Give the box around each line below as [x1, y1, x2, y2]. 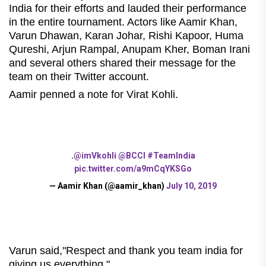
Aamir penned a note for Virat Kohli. [9, 88, 178, 100]
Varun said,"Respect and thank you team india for [9, 244, 243, 256]
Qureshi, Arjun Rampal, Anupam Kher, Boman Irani [9, 43, 250, 55]
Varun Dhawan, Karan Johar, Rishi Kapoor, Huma [9, 29, 243, 42]
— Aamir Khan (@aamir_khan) [49, 180, 166, 191]
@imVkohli [73, 150, 116, 160]
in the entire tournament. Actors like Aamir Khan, [9, 15, 237, 28]
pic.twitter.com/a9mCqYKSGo [74, 163, 192, 173]
